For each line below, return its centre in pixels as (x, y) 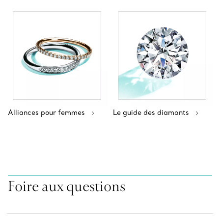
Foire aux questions (67, 185)
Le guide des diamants (151, 112)
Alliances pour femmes (46, 112)
